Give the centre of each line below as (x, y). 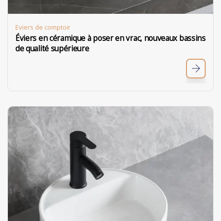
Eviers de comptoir (43, 27)
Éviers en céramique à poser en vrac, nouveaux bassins (110, 38)
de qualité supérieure (52, 49)
